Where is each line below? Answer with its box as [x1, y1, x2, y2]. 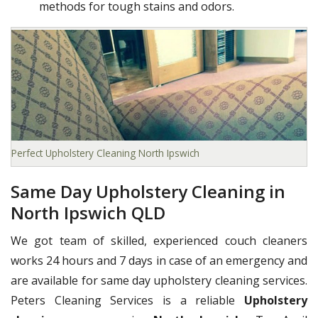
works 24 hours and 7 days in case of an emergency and [11, 253, 307, 269]
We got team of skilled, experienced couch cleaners [11, 233, 307, 249]
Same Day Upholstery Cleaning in [11, 180, 285, 204]
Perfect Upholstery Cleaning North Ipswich [11, 146, 199, 160]
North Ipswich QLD [11, 201, 165, 225]
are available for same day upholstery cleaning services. [11, 273, 307, 289]
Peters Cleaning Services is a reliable [11, 292, 244, 309]
